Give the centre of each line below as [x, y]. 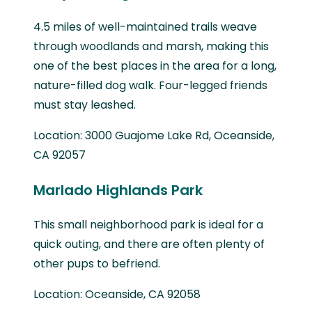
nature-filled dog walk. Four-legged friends [150, 85]
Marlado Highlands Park [118, 190]
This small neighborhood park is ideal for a [148, 224]
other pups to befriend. [97, 263]
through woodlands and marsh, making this [151, 46]
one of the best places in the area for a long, [155, 65]
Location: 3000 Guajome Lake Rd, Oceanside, [154, 135]
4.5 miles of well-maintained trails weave [145, 26]
